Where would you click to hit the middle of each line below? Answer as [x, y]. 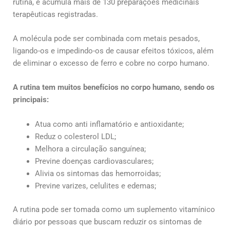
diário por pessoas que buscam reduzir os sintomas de [107, 222]
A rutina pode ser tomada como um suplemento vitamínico [114, 209]
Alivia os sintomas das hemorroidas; [98, 173]
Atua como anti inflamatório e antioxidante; [110, 124]
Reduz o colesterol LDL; [76, 136]
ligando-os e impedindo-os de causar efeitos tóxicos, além [113, 51]
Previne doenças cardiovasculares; [94, 161]
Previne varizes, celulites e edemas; [96, 186]
